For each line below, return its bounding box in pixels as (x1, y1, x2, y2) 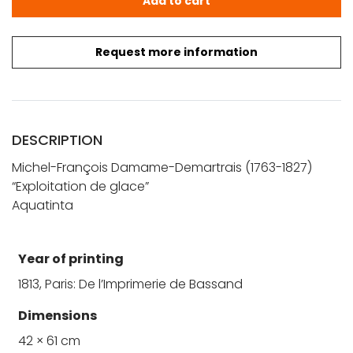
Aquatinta (12, 195, 73, 214)
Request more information (95, 43, 258, 60)
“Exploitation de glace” (12, 176, 149, 195)
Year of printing (18, 249, 124, 268)
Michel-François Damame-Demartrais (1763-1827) (12, 158, 312, 176)
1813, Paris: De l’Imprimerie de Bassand (18, 274, 243, 293)
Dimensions (18, 306, 97, 325)
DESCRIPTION (12, 129, 102, 150)
